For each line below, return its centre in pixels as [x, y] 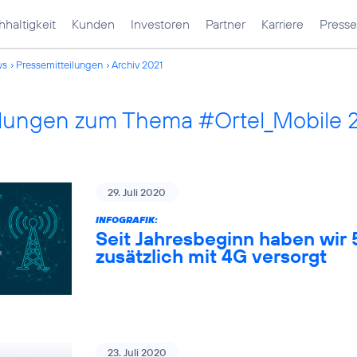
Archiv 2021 [137, 65]
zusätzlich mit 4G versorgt [211, 256]
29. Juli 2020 [137, 192]
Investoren [160, 24]
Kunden [93, 24]
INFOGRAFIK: [127, 220]
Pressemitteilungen [59, 65]
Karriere [282, 24]
